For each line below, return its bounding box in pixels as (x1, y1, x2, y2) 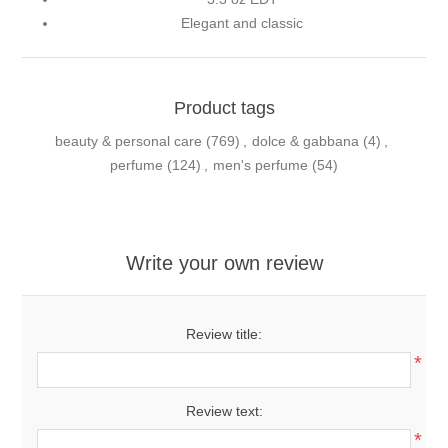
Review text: (185, 402, 263, 419)
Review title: (186, 325, 262, 342)
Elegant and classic (181, 14, 303, 31)
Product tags (173, 97, 275, 118)
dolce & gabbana (252, 132, 359, 149)
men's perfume (213, 156, 308, 173)
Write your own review (125, 251, 323, 274)
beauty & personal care (55, 132, 202, 149)
